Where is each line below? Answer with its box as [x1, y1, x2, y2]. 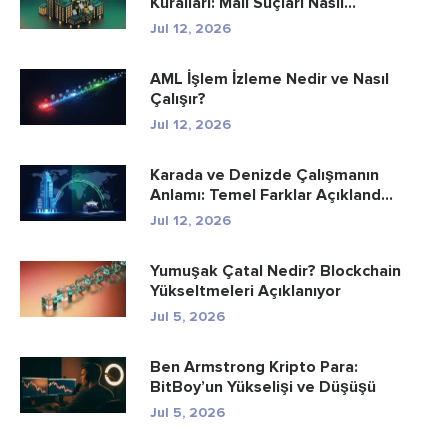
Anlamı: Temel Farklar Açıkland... [150, 184, 393, 205]
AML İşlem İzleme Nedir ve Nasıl [150, 68, 389, 89]
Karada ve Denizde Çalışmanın [150, 164, 379, 185]
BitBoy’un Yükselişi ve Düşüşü [150, 376, 376, 397]
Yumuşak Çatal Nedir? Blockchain [150, 260, 401, 281]
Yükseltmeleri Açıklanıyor [150, 280, 341, 301]
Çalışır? [150, 88, 206, 109]
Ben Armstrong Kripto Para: [150, 356, 358, 377]
